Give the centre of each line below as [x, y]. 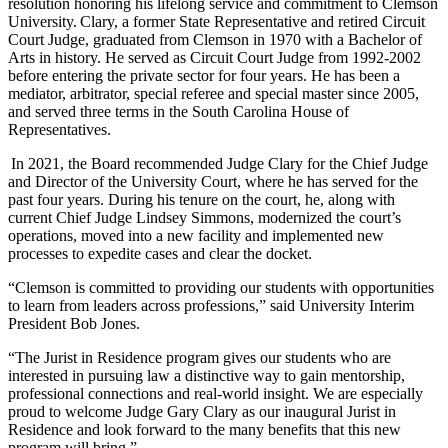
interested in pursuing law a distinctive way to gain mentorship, [206, 375]
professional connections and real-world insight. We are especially [215, 393]
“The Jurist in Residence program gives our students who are [199, 357]
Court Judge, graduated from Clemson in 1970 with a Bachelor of [215, 39]
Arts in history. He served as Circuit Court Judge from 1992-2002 [214, 57]
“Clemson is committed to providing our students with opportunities [221, 287]
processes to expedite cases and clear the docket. [161, 253]
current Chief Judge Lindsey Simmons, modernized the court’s [204, 217]
